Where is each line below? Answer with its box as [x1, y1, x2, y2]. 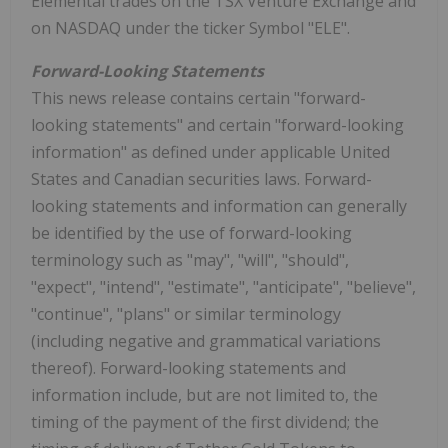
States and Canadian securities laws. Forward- [31, 168, 372, 191]
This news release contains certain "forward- [31, 87, 366, 110]
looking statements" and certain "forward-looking [31, 114, 404, 137]
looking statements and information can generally [31, 195, 407, 218]
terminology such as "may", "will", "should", [31, 249, 349, 272]
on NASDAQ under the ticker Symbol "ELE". [31, 17, 350, 40]
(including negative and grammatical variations [31, 330, 381, 353]
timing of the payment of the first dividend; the [31, 411, 379, 434]
